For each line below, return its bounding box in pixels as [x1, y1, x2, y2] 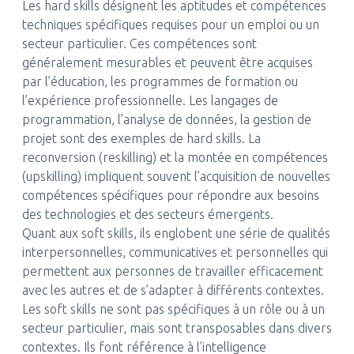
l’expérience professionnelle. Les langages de [21, 93, 278, 107]
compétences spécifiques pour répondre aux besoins [21, 188, 319, 202]
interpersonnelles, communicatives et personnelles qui [21, 245, 328, 259]
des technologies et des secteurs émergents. [21, 207, 273, 221]
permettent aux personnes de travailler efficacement [21, 264, 323, 278]
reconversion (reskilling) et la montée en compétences [21, 150, 328, 164]
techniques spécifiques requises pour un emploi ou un [21, 17, 319, 32]
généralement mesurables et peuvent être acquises [21, 55, 313, 70]
